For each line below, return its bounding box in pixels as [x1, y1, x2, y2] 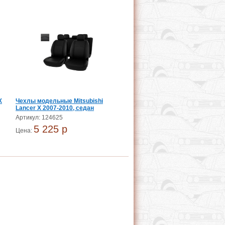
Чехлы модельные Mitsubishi [16, 97, 103, 104]
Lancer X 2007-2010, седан [16, 104, 94, 111]
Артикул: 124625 [16, 114, 63, 121]
